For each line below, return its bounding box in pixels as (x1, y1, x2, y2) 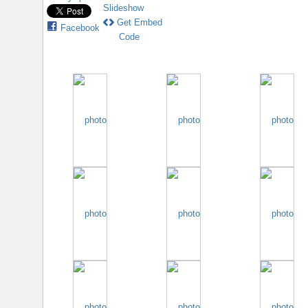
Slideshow (103, 3, 144, 14)
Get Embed (117, 17, 162, 28)
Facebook (60, 23, 100, 34)
